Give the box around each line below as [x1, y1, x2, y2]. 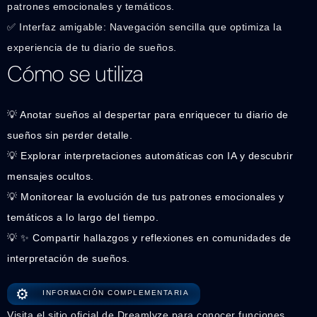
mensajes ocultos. [7, 170, 94, 182]
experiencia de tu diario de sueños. [7, 41, 177, 53]
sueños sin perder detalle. [7, 129, 132, 141]
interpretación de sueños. [7, 252, 130, 264]
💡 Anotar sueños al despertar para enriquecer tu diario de [7, 108, 289, 120]
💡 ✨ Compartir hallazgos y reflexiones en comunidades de [7, 231, 292, 243]
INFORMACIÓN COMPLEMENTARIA [42, 288, 189, 296]
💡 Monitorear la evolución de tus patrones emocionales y [7, 190, 284, 202]
